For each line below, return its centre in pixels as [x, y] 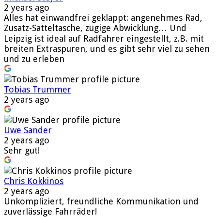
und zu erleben [34, 59]
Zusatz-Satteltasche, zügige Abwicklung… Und [95, 28]
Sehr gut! [22, 150]
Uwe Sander [28, 130]
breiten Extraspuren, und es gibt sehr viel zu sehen [107, 48]
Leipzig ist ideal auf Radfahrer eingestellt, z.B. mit [104, 38]
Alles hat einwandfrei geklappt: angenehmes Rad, [103, 17]
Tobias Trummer [38, 89]
